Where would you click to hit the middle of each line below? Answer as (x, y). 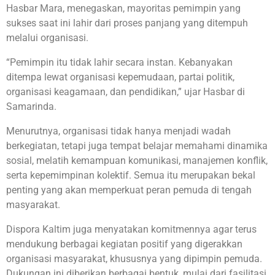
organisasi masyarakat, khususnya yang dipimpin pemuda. (134, 259)
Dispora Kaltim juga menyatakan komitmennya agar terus (131, 230)
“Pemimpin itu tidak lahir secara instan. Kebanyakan (119, 63)
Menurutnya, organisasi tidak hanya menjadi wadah (118, 131)
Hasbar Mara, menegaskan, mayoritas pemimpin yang (123, 9)
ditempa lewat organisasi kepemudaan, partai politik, (120, 77)
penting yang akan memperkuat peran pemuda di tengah (129, 190)
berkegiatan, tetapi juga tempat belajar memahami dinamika (137, 146)
